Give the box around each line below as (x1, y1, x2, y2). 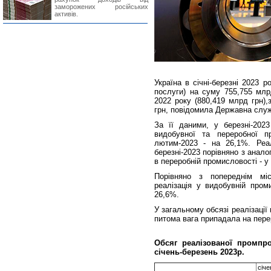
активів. (54, 10, 78, 18)
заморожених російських (54, 3, 148, 10)
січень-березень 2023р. (154, 247, 244, 256)
